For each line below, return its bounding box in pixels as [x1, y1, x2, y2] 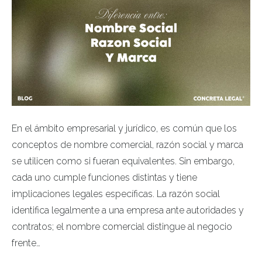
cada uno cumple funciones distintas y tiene [12, 172, 197, 184]
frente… [12, 237, 40, 249]
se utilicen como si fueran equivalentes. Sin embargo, [12, 156, 235, 167]
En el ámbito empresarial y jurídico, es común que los [12, 123, 237, 135]
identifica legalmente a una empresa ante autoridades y [12, 205, 244, 216]
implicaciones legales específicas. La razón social [12, 188, 220, 200]
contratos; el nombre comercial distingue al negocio [12, 221, 232, 233]
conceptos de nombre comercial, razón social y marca [12, 139, 243, 151]
